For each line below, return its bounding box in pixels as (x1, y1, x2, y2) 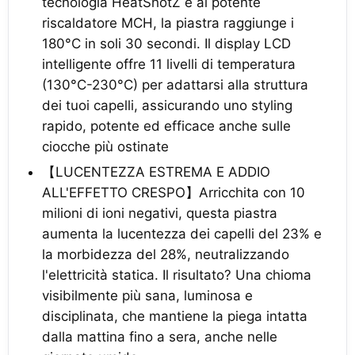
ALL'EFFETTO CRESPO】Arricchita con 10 (42, 184, 305, 200)
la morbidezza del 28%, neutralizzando (42, 246, 289, 262)
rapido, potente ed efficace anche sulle (42, 117, 291, 134)
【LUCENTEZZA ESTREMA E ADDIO (42, 163, 270, 180)
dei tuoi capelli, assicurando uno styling (42, 97, 292, 113)
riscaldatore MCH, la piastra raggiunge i (42, 14, 294, 31)
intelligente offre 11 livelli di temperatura (42, 55, 296, 72)
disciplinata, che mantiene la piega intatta (42, 307, 307, 324)
